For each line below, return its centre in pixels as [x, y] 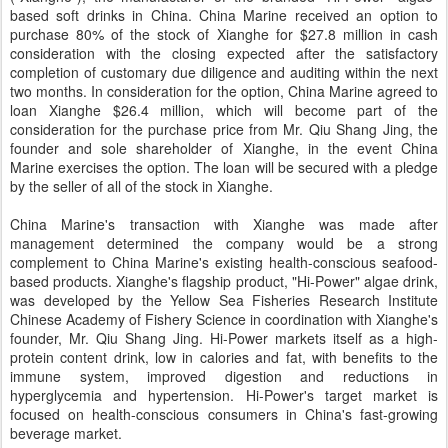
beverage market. [66, 433]
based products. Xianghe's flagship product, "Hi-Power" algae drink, [224, 281]
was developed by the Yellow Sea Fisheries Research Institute [224, 300]
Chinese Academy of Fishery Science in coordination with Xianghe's [224, 319]
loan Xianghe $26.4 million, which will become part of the [224, 110]
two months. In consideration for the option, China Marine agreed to [224, 91]
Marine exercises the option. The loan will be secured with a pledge [224, 167]
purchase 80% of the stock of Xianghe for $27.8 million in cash [224, 34]
